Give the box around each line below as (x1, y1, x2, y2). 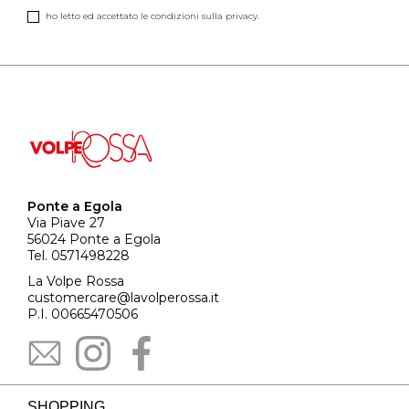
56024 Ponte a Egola (27, 230, 161, 247)
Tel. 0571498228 (27, 246, 130, 264)
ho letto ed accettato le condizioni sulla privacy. (46, 10, 259, 21)
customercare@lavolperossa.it (27, 288, 219, 306)
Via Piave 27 (27, 214, 105, 231)
